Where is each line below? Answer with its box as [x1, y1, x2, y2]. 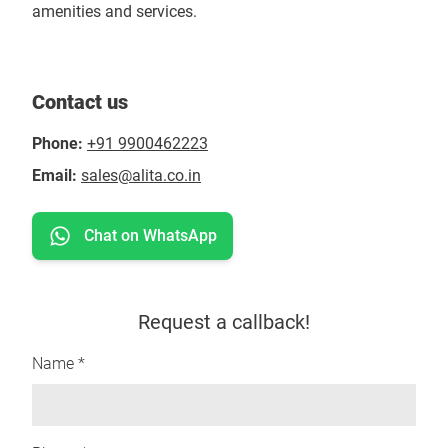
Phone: [32, 134, 83, 153]
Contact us [32, 90, 128, 114]
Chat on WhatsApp [84, 226, 217, 245]
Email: [32, 166, 77, 185]
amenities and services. [32, 2, 197, 21]
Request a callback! [138, 310, 310, 334]
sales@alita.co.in [81, 166, 201, 185]
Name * [32, 354, 85, 373]
